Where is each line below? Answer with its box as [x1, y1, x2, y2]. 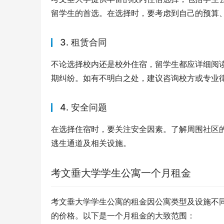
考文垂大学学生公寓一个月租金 [51, 167, 191, 179]
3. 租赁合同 [60, 37, 107, 48]
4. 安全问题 [60, 102, 107, 113]
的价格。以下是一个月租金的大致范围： [51, 210, 195, 221]
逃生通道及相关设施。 [51, 138, 131, 148]
